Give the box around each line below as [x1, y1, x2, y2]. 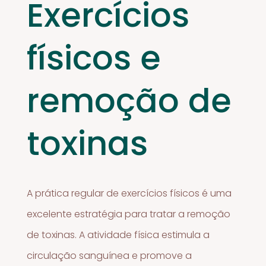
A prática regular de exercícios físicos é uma [27, 186, 232, 200]
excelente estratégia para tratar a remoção [27, 207, 231, 221]
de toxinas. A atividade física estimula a [27, 227, 210, 242]
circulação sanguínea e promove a [27, 248, 192, 262]
